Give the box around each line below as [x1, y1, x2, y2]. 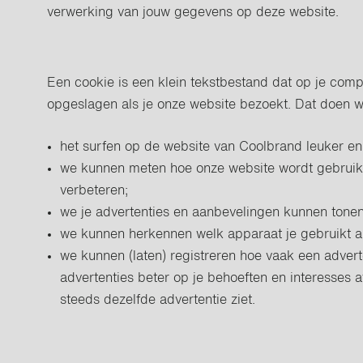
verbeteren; [60, 185, 129, 198]
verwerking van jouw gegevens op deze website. [47, 6, 340, 19]
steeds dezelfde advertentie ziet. [60, 294, 256, 307]
